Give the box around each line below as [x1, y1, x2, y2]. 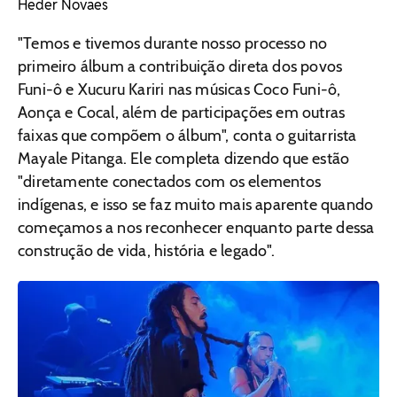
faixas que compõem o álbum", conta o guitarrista [18, 126, 357, 146]
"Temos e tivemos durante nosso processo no [18, 34, 328, 54]
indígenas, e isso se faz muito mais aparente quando [18, 195, 374, 215]
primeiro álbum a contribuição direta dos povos [18, 57, 343, 77]
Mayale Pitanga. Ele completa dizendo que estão [18, 149, 350, 169]
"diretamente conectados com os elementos [18, 172, 322, 192]
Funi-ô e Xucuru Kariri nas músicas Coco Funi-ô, [18, 80, 341, 100]
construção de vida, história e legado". [18, 241, 275, 261]
